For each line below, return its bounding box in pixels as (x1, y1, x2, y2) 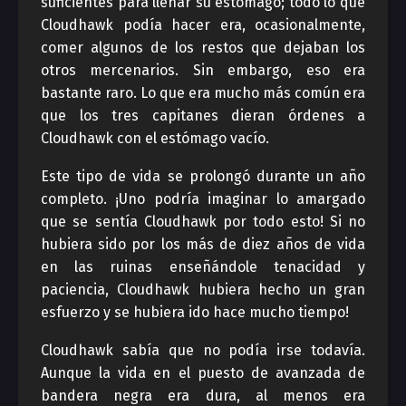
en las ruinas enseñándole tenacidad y (41, 258, 365, 275)
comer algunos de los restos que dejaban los (41, 39, 365, 56)
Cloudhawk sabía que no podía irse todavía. (41, 342, 365, 359)
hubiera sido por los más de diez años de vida (41, 236, 365, 253)
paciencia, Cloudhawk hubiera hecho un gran (41, 281, 365, 298)
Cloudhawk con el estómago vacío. (41, 130, 269, 147)
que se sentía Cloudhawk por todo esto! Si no (41, 213, 365, 230)
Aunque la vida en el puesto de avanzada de (41, 364, 365, 382)
